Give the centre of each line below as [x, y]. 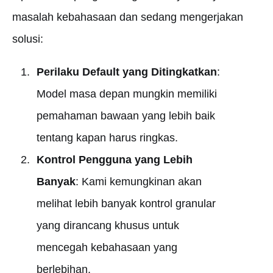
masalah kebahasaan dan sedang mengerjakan [128, 17]
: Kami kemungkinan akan [138, 182]
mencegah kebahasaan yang [107, 247]
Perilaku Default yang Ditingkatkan [126, 72]
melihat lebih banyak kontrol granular [126, 204]
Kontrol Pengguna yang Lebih [114, 160]
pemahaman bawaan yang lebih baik [126, 116]
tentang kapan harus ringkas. [107, 138]
